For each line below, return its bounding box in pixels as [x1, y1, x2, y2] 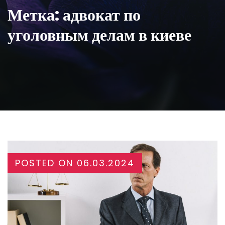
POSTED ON [15, 157, 77, 169]
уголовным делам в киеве [8, 24, 191, 46]
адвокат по [63, 4, 141, 26]
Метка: [8, 4, 63, 26]
